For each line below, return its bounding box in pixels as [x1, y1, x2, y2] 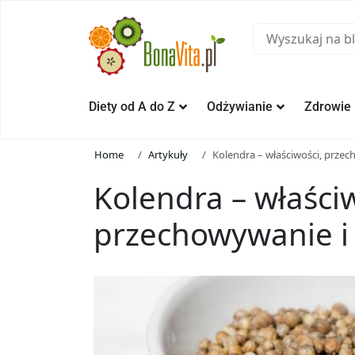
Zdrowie [304, 99, 351, 115]
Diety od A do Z [89, 99, 175, 115]
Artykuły [148, 147, 189, 162]
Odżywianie [207, 99, 273, 115]
